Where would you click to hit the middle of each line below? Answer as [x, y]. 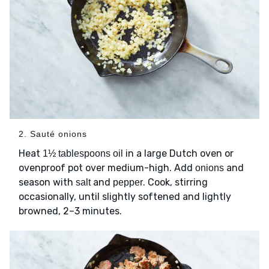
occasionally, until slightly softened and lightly [125, 197]
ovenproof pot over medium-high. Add [107, 168]
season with [47, 183]
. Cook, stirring [175, 183]
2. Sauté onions [53, 134]
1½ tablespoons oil [83, 154]
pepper [128, 183]
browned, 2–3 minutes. [70, 211]
